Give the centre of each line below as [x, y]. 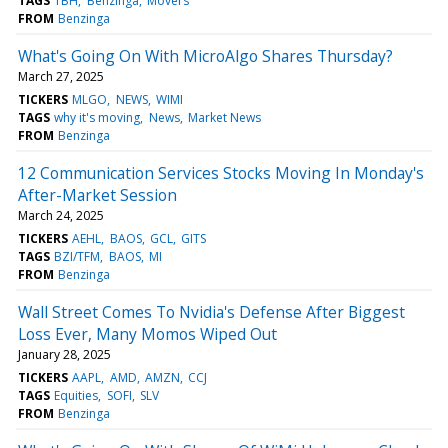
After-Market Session [97, 194]
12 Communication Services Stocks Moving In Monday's [221, 172]
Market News [224, 117]
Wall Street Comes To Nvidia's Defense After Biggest [211, 311]
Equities [76, 395]
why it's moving [97, 117]
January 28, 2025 [64, 354]
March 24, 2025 [61, 215]
